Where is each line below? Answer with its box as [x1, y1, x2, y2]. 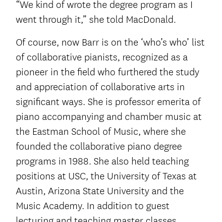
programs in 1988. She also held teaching [16, 155, 189, 168]
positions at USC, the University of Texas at [16, 170, 197, 183]
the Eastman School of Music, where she [16, 125, 186, 138]
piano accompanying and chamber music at [16, 111, 202, 123]
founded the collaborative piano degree [16, 140, 182, 153]
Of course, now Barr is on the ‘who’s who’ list [16, 36, 205, 49]
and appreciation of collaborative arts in [16, 81, 185, 94]
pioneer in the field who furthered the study [16, 66, 199, 79]
